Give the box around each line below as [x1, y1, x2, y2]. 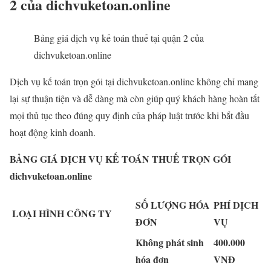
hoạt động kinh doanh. [10, 125, 96, 139]
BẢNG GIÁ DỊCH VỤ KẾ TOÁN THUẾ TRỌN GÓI [10, 151, 231, 166]
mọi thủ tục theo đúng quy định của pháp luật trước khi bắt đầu [10, 108, 249, 122]
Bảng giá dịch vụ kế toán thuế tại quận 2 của [34, 31, 204, 44]
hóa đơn [135, 252, 169, 266]
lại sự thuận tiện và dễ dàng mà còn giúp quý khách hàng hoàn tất [10, 91, 260, 105]
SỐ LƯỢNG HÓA [135, 197, 210, 212]
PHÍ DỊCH [214, 197, 258, 212]
